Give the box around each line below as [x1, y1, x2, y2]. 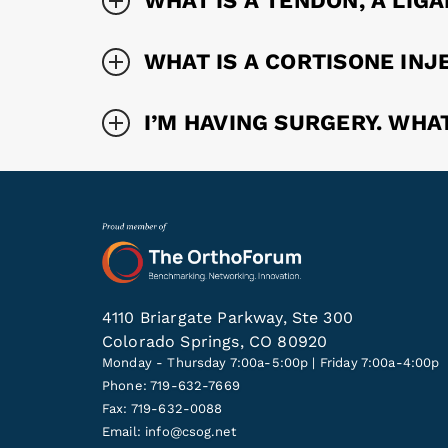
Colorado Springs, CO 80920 [102, 332, 328, 352]
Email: [102, 424, 146, 440]
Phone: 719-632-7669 [102, 378, 240, 394]
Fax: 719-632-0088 [102, 401, 223, 417]
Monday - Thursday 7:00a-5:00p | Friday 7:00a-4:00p [102, 355, 440, 371]
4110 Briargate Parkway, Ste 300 [102, 308, 353, 328]
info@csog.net [145, 424, 237, 440]
